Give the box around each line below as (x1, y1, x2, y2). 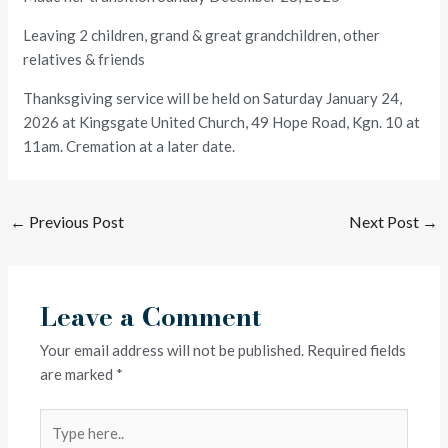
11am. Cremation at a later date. (23, 136, 236, 155)
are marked (40, 365, 117, 384)
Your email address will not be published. (40, 341, 305, 360)
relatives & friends (23, 49, 146, 68)
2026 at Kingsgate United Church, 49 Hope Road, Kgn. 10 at (23, 112, 421, 131)
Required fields (307, 341, 407, 360)
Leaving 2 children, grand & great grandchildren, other (23, 25, 381, 44)
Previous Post (26, 211, 125, 231)
